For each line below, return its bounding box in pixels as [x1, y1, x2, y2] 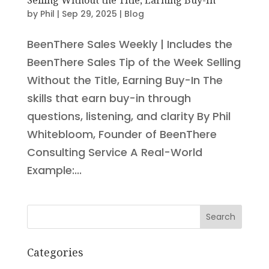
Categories [26, 244, 83, 259]
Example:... [26, 162, 82, 178]
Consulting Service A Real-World [26, 144, 202, 160]
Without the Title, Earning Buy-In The [26, 72, 223, 88]
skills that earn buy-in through [26, 90, 191, 106]
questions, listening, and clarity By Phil [26, 108, 231, 124]
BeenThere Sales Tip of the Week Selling [26, 54, 241, 70]
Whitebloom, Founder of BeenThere [26, 126, 217, 142]
